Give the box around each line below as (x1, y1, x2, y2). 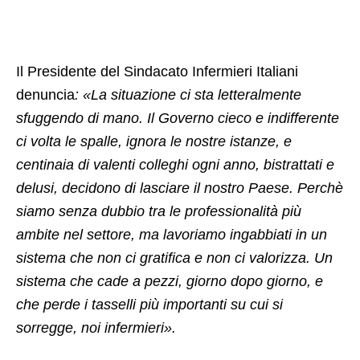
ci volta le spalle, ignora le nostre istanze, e (16, 133, 292, 149)
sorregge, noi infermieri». (16, 319, 176, 336)
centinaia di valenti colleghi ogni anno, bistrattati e (16, 156, 334, 173)
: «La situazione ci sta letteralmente (75, 86, 301, 103)
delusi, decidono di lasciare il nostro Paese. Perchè (16, 179, 343, 196)
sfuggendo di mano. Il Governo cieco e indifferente (16, 109, 339, 126)
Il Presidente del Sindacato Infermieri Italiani (16, 63, 298, 80)
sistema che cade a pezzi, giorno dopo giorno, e (16, 272, 323, 289)
